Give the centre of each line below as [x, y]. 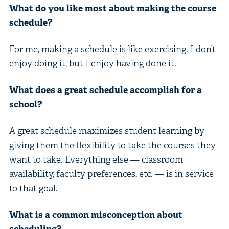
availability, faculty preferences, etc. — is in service [111, 173]
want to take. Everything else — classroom [96, 159]
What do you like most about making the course [112, 8]
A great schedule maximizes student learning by [107, 130]
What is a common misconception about [96, 214]
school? [25, 104]
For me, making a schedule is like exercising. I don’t [112, 49]
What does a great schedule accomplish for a [105, 89]
